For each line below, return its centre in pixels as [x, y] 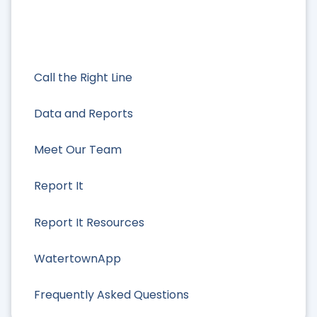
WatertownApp [77, 258]
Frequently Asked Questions [111, 294]
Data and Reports [83, 113]
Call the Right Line [83, 77]
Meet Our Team [78, 150]
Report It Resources [89, 222]
